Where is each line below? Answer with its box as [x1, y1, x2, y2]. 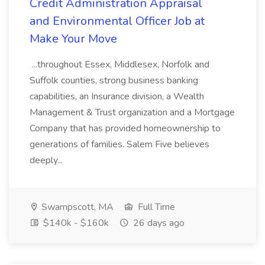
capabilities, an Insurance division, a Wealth [30, 90, 204, 103]
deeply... [30, 154, 65, 167]
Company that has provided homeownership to [30, 122, 221, 135]
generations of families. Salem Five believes [30, 138, 209, 151]
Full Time [135, 201, 175, 214]
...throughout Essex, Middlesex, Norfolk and [30, 58, 209, 71]
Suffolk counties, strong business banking [30, 74, 198, 87]
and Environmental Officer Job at [30, 13, 205, 29]
